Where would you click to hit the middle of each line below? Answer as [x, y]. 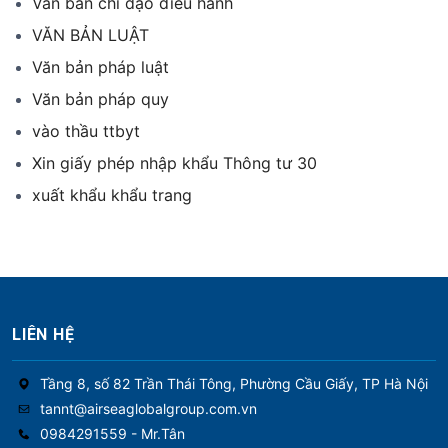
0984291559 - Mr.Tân [112, 434]
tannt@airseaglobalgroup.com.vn [148, 409]
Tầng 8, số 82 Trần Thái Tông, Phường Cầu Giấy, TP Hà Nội [234, 384]
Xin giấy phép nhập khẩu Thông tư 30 [174, 163]
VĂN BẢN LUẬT [90, 35]
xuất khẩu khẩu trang [112, 195]
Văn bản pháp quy [100, 99]
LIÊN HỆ [43, 335]
